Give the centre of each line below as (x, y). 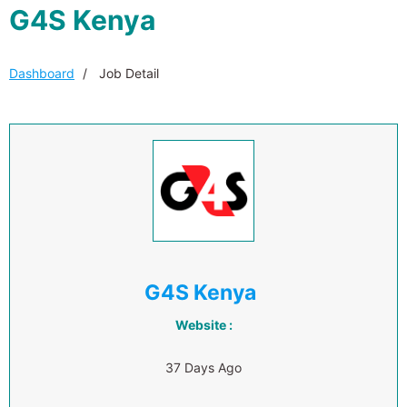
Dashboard (42, 73)
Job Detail (127, 73)
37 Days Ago (203, 367)
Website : (203, 325)
